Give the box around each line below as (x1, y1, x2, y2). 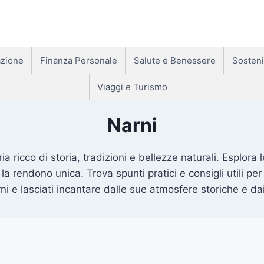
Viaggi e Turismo (97, 81, 167, 93)
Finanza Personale (39, 55, 117, 66)
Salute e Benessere (133, 55, 216, 66)
